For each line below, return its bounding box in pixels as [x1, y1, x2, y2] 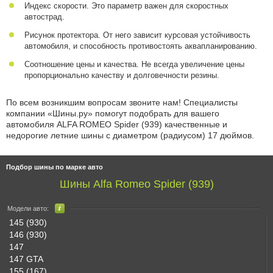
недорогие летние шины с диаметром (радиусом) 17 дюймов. [6, 130, 254, 140]
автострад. [24, 12, 65, 21]
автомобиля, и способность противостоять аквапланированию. [24, 41, 257, 51]
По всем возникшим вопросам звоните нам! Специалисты [6, 97, 238, 107]
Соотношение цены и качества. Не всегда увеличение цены [24, 60, 244, 69]
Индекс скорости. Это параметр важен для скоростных [24, 1, 229, 10]
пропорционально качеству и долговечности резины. [24, 71, 219, 80]
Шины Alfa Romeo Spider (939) [59, 178, 214, 190]
